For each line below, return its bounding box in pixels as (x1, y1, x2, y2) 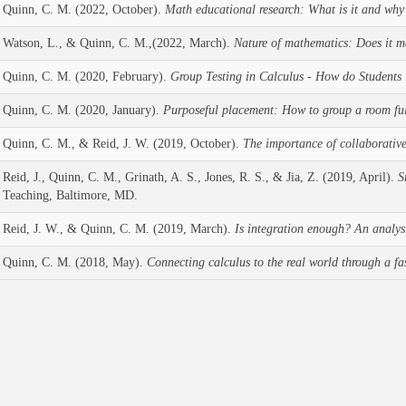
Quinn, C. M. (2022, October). (2, 3, 165, 16)
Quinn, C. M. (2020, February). (2, 70, 170, 83)
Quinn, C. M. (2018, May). (2, 256, 147, 269)
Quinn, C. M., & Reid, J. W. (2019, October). (2, 137, 243, 150)
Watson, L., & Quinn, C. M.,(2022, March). (2, 36, 234, 50)
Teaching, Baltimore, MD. (2, 188, 141, 202)
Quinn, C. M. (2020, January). (2, 103, 163, 117)
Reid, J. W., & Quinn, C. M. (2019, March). (2, 222, 231, 236)
